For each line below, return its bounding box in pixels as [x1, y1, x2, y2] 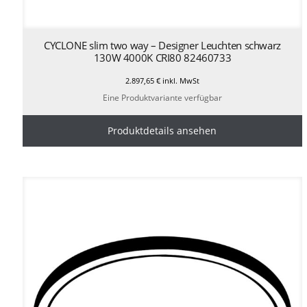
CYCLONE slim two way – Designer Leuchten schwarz [43, 38, 281, 53]
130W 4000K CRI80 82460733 [93, 51, 232, 65]
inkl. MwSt [160, 75, 199, 86]
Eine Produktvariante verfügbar [102, 91, 222, 103]
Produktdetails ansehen [108, 123, 217, 137]
